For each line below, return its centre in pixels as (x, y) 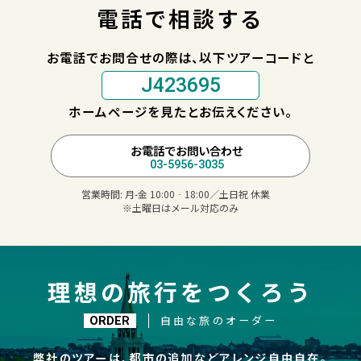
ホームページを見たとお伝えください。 (180, 111)
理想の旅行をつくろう (180, 292)
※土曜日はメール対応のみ (180, 208)
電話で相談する (180, 19)
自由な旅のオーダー (219, 321)
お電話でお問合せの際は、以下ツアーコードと (180, 58)
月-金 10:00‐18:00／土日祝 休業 (197, 194)
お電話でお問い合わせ (187, 151)
